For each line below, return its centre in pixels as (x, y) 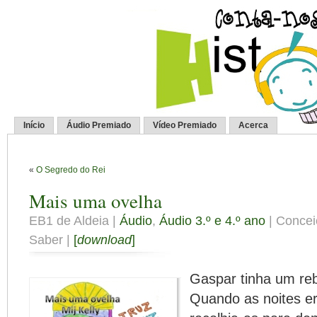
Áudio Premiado (99, 125)
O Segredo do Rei (71, 170)
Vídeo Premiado (185, 125)
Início (34, 125)
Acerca (253, 125)
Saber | (51, 240)
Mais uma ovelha (96, 201)
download (104, 240)
